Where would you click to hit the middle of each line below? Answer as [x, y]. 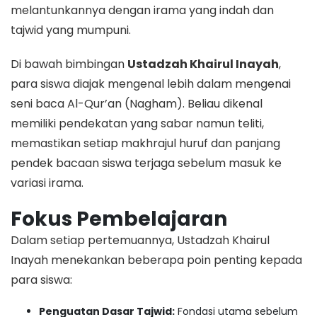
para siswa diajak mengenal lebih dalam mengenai [151, 83]
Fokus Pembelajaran [119, 219]
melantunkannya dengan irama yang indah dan [142, 10]
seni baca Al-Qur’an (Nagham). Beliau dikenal [137, 103]
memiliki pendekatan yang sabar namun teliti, [137, 123]
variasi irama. [47, 183]
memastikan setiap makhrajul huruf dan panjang [145, 143]
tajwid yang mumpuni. [71, 30]
